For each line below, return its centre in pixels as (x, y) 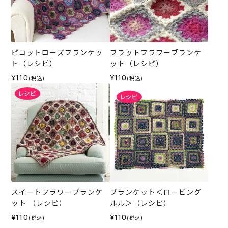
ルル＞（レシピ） (140, 203)
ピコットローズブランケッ (57, 52)
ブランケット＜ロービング (155, 192)
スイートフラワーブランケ (57, 192)
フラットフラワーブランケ (155, 52)
